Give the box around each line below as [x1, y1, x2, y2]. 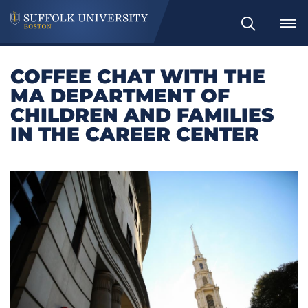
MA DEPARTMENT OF [10, 84, 230, 108]
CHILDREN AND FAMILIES [10, 103, 274, 127]
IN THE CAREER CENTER [10, 122, 259, 146]
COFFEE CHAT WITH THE [10, 65, 265, 89]
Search [238, 23, 277, 36]
